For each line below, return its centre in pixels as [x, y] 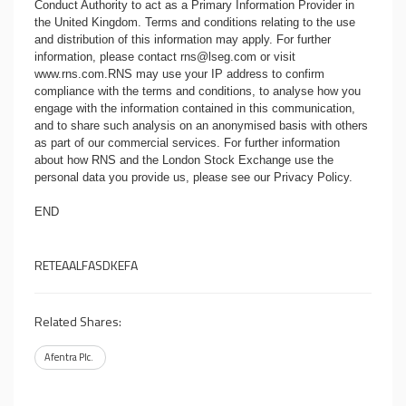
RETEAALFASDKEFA [86, 265]
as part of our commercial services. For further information [187, 143]
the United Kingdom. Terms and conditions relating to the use [195, 22]
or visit [276, 57]
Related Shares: [78, 321]
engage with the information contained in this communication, [195, 108]
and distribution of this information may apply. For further [183, 39]
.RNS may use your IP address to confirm [214, 74]
